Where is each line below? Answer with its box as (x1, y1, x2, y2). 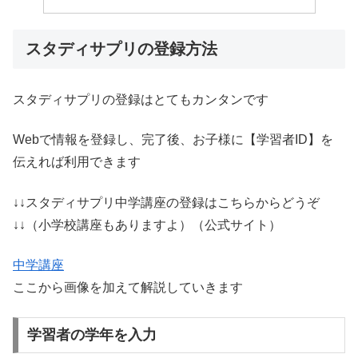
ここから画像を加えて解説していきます (13, 280, 243, 295)
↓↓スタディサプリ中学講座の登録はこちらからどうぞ (13, 195, 320, 209)
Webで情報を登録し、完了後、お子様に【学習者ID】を (13, 133, 333, 147)
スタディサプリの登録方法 (26, 39, 217, 58)
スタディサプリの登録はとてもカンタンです (13, 92, 268, 106)
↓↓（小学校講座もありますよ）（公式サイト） (13, 217, 281, 232)
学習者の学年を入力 (26, 327, 157, 344)
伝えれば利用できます (13, 155, 141, 169)
